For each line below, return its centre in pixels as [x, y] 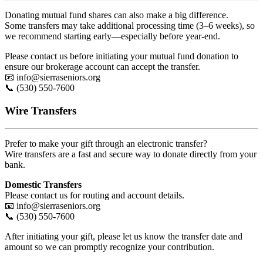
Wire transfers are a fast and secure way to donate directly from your [131, 154]
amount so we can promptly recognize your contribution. [109, 247]
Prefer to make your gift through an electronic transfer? [106, 144]
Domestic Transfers [43, 185]
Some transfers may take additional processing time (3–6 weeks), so [130, 25]
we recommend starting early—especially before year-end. [112, 36]
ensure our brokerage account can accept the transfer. [102, 66]
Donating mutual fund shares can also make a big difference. [117, 15]
